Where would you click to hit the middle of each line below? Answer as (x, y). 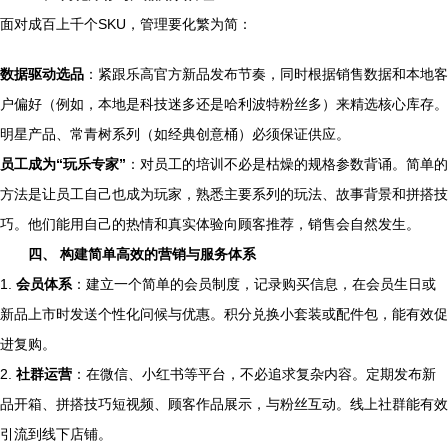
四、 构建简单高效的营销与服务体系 (142, 254)
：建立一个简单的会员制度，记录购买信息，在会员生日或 (254, 284)
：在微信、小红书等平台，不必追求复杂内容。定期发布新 (254, 374)
